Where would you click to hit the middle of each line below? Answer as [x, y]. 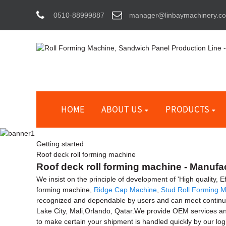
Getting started [60, 144]
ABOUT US [122, 109]
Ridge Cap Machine [125, 189]
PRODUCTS [187, 109]
